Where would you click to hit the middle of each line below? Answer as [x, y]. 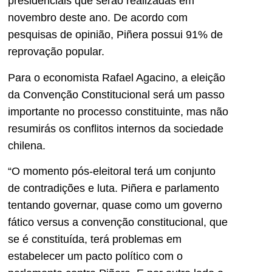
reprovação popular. [56, 52]
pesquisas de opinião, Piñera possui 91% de [115, 35]
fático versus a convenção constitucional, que [118, 223]
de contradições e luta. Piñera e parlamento [114, 189]
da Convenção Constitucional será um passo [116, 94]
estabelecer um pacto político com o [95, 257]
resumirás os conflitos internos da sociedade [116, 128]
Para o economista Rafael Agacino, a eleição [117, 77]
